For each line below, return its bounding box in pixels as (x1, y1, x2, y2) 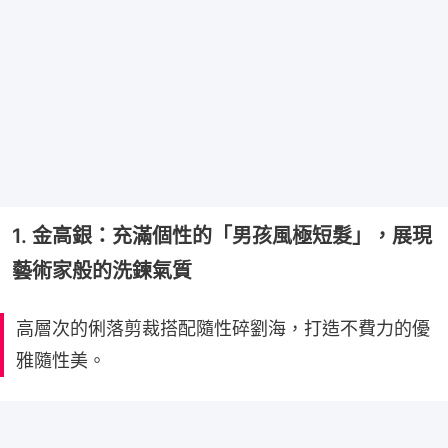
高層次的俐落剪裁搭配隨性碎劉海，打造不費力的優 (16, 317, 430, 339)
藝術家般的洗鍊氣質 (12, 258, 192, 283)
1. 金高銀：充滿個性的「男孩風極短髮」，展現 (12, 223, 432, 248)
